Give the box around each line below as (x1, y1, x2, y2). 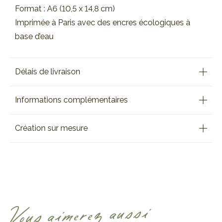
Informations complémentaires (15, 95, 128, 105)
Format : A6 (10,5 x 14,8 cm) (15, 4, 115, 13)
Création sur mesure (15, 123, 88, 133)
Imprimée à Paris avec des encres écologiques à (15, 18, 190, 27)
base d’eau (15, 32, 54, 41)
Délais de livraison (15, 67, 80, 76)
